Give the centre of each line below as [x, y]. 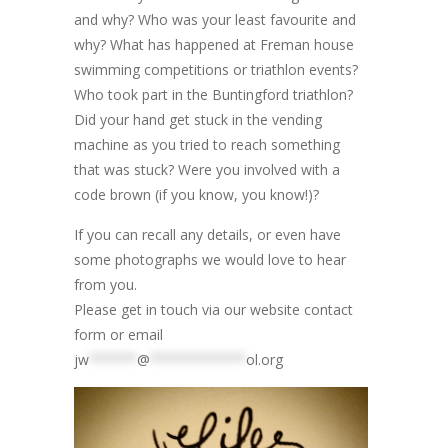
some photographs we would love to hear [210, 259]
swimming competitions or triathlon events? [216, 69]
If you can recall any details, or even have [207, 234]
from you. [105, 284]
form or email [118, 334]
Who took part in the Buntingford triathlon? [213, 94]
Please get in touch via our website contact [213, 309]
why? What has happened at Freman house [214, 44]
